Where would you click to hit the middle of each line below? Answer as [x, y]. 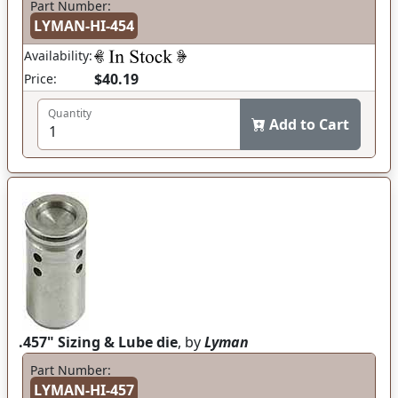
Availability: [58, 56]
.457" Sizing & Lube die [98, 342]
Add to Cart [309, 124]
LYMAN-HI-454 [84, 26]
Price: [40, 79]
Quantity [70, 113]
